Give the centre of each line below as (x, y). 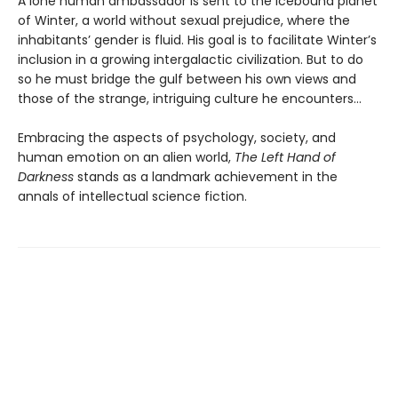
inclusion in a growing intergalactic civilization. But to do (191, 59)
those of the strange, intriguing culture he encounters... (190, 98)
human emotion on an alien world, (126, 157)
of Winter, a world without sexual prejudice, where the (184, 20)
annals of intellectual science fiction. (132, 196)
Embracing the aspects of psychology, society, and (177, 137)
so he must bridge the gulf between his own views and (187, 79)
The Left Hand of (285, 157)
